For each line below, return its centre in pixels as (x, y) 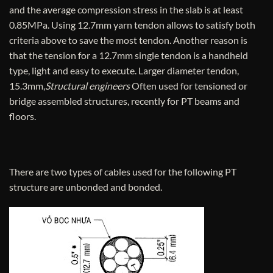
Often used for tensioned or (190, 85)
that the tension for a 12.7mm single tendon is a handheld (129, 55)
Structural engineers (88, 85)
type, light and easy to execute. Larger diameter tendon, (124, 70)
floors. (23, 116)
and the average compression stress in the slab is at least (126, 9)
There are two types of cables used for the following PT (123, 172)
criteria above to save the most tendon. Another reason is (128, 40)
